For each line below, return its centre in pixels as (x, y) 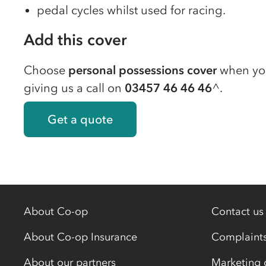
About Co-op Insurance (80, 237)
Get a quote (80, 119)
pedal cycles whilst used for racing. (131, 10)
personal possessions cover (142, 70)
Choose (46, 70)
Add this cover (75, 40)
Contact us (237, 211)
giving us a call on (74, 88)
